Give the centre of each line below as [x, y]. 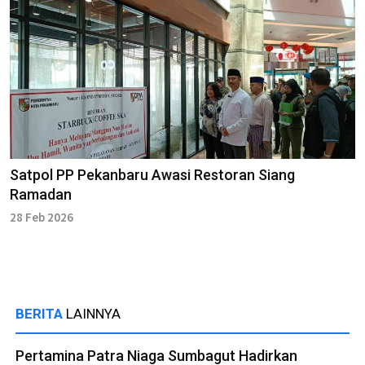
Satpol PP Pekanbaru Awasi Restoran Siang [152, 174]
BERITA [41, 313]
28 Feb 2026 [42, 217]
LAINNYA [93, 313]
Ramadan [41, 194]
